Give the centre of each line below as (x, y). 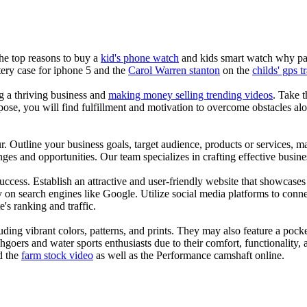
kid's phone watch (140, 58)
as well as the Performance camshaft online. (189, 255)
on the (236, 70)
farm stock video (57, 255)
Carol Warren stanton (174, 70)
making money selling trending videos (191, 95)
